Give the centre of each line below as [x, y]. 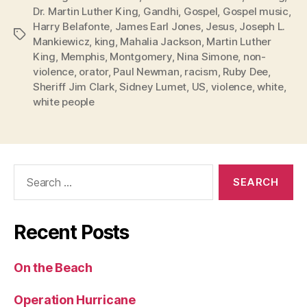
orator [94, 71]
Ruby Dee [246, 71]
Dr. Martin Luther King [86, 11]
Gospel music [255, 11]
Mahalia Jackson [161, 41]
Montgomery [141, 56]
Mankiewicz [61, 41]
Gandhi [161, 11]
